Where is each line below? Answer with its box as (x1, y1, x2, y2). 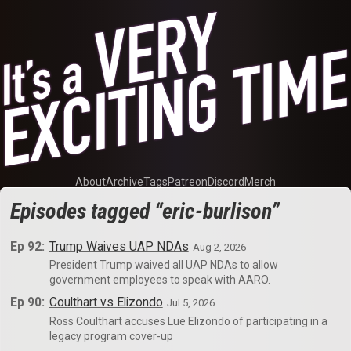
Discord (208, 175, 244, 188)
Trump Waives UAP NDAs (49, 238, 189, 254)
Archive (106, 175, 143, 188)
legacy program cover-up (49, 329, 173, 342)
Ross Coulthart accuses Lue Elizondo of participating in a (49, 314, 327, 327)
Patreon (168, 175, 208, 188)
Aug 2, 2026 (193, 241, 247, 253)
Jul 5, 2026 (167, 297, 215, 309)
